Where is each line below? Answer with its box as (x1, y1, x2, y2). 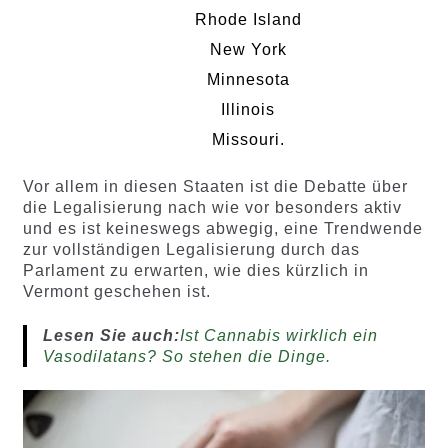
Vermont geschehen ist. (22, 283, 211, 301)
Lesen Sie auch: (42, 327, 180, 345)
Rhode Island (194, 10, 302, 28)
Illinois (221, 100, 275, 118)
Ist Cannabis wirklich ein (179, 327, 378, 345)
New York (209, 40, 287, 58)
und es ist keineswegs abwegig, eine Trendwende (22, 220, 423, 238)
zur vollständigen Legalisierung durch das (22, 241, 360, 259)
